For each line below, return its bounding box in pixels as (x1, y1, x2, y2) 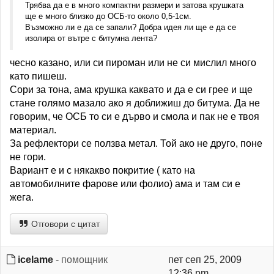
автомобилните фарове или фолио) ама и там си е (10, 179, 240, 189)
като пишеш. (10, 71, 67, 81)
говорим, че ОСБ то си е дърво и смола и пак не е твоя (10, 111, 259, 122)
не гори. (10, 152, 46, 162)
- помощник (53, 254, 108, 265)
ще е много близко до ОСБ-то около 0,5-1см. (25, 12, 191, 21)
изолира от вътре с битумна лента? (25, 34, 157, 43)
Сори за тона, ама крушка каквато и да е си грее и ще (10, 84, 253, 95)
